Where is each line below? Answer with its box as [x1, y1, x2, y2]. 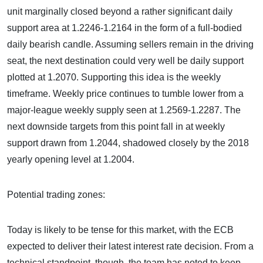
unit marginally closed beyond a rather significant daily [7, 6, 232, 16]
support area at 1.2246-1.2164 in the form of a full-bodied [7, 23, 242, 33]
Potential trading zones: [7, 190, 105, 200]
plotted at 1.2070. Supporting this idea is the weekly [7, 72, 221, 82]
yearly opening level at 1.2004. [7, 154, 134, 164]
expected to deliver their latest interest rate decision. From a [7, 241, 254, 251]
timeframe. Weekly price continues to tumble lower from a [7, 89, 244, 99]
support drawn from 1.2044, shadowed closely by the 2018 [7, 138, 249, 148]
